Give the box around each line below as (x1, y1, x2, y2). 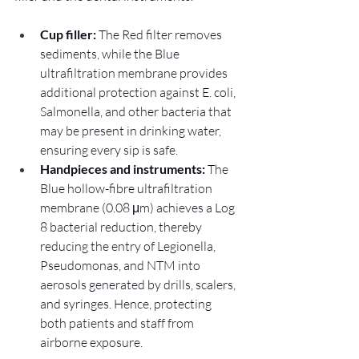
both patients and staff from (40, 314, 196, 331)
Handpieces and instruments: (40, 160, 208, 176)
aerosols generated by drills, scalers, (40, 276, 238, 292)
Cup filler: (40, 26, 96, 42)
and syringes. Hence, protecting (40, 295, 214, 312)
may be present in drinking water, (40, 122, 224, 139)
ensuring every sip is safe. (40, 141, 178, 158)
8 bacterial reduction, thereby (40, 218, 204, 235)
